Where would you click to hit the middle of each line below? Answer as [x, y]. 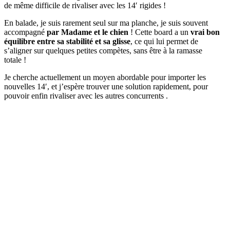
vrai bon [204, 32]
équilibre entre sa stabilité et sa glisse [67, 42]
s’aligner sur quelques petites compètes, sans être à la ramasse [103, 51]
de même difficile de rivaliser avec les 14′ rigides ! [85, 6]
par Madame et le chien [88, 32]
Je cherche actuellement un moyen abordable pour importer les [105, 78]
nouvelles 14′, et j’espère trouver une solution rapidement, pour [106, 87]
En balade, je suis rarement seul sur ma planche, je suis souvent [106, 23]
